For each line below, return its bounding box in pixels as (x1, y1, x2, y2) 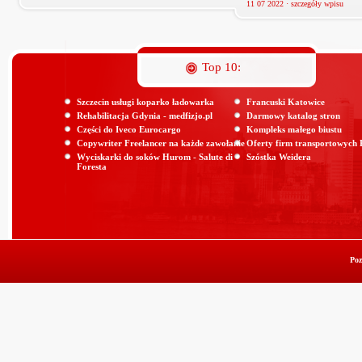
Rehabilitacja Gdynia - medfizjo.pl (77, 111, 213, 121)
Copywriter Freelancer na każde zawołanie (77, 138, 245, 149)
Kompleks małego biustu (246, 124, 342, 135)
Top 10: (202, 61, 241, 74)
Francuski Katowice (246, 97, 325, 107)
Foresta (77, 162, 107, 172)
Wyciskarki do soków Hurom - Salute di (77, 152, 233, 162)
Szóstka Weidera (246, 152, 311, 162)
